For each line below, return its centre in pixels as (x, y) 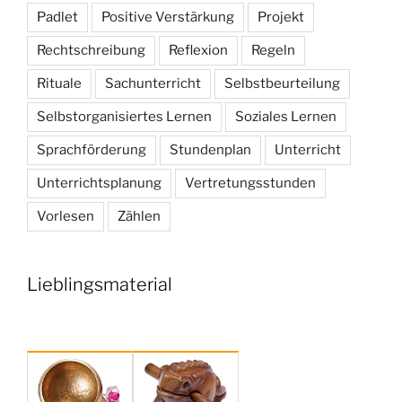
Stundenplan (210, 150)
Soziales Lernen (286, 117)
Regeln (273, 51)
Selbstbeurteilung (282, 84)
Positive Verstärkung (168, 17)
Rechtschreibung (91, 51)
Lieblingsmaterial (100, 285)
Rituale (59, 84)
